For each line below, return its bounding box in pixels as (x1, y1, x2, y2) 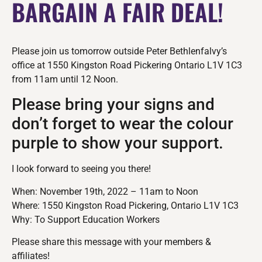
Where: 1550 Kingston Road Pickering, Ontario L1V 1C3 (12, 199, 239, 211)
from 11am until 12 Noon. (12, 73, 118, 85)
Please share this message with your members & (12, 236, 211, 248)
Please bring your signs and (12, 95, 215, 115)
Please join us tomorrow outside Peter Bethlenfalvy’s (12, 45, 227, 57)
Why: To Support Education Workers (12, 213, 160, 225)
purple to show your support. (12, 133, 223, 153)
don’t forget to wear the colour (12, 114, 233, 134)
